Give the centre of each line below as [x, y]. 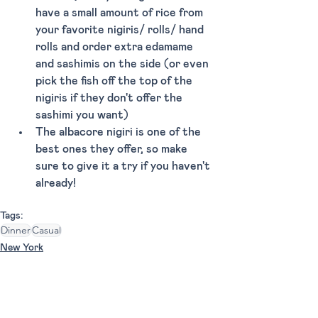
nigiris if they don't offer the [110, 98]
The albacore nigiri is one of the [120, 132]
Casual [46, 230]
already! [56, 183]
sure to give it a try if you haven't [124, 166]
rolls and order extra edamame [116, 47]
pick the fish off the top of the [115, 81]
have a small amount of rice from [121, 13]
